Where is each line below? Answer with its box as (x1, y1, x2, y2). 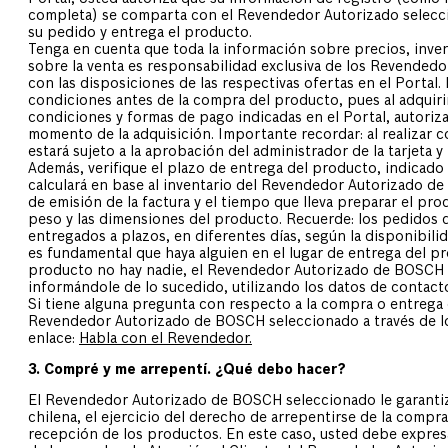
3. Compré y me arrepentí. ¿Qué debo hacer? (28, 363, 346, 378)
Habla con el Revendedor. (79, 332, 252, 347)
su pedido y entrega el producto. (28, 26, 252, 41)
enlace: (28, 332, 79, 347)
